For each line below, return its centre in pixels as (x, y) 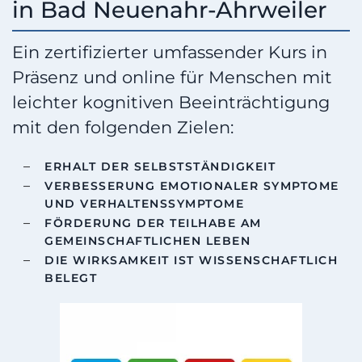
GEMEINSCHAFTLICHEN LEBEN (147, 241)
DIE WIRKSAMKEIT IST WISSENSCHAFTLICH (191, 261)
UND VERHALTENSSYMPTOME (144, 204)
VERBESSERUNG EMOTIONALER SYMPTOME (192, 186)
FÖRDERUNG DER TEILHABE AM (153, 223)
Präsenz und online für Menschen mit (172, 78)
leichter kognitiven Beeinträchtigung (171, 103)
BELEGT (71, 278)
